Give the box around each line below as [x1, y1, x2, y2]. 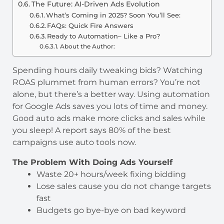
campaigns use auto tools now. [12, 137, 136, 147]
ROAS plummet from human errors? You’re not [12, 77, 200, 87]
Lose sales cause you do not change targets [36, 181, 211, 191]
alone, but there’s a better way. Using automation [12, 89, 210, 99]
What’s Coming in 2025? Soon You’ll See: [46, 10, 181, 19]
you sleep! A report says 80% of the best [12, 125, 171, 135]
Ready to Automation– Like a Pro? [47, 31, 164, 40]
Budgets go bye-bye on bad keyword [36, 205, 186, 215]
